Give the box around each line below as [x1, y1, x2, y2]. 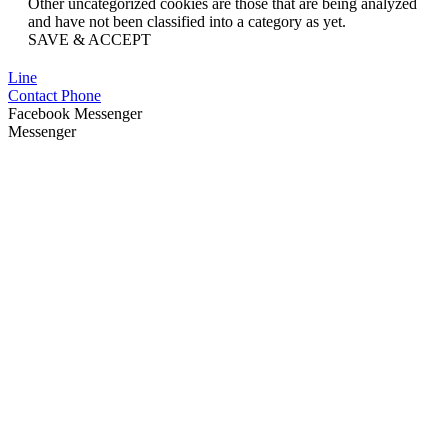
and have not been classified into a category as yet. [28, 12, 346, 30]
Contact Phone [8, 86, 101, 104]
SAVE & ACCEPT [28, 30, 151, 48]
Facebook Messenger [8, 104, 142, 122]
